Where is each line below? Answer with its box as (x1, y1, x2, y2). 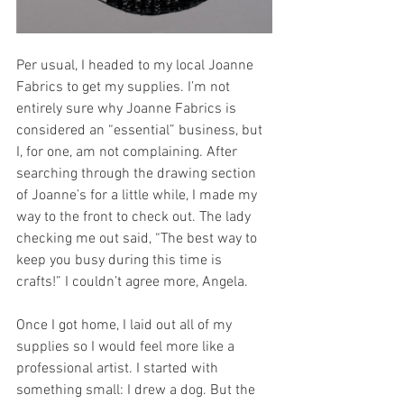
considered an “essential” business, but (16, 121, 266, 140)
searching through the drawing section (16, 164, 260, 183)
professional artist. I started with (16, 359, 222, 378)
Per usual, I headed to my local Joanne (16, 56, 257, 75)
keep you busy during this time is (16, 251, 225, 270)
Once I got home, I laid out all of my (16, 316, 235, 335)
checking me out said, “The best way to (16, 229, 261, 248)
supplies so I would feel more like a (16, 337, 238, 356)
